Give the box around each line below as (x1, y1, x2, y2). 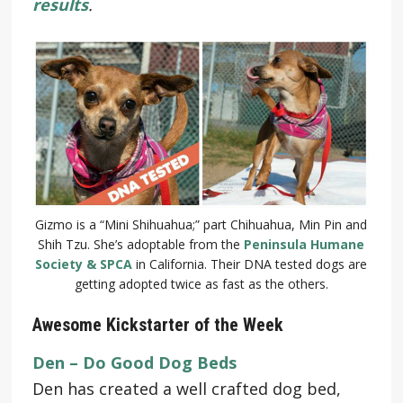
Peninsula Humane (244, 235, 365, 253)
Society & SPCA (35, 255, 133, 273)
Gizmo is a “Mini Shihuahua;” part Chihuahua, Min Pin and (35, 215, 368, 233)
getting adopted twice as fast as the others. (74, 274, 328, 292)
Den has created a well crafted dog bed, (31, 377, 341, 399)
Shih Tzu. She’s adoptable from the (38, 235, 245, 253)
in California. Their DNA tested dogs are (132, 255, 368, 273)
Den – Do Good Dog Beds (31, 351, 237, 373)
